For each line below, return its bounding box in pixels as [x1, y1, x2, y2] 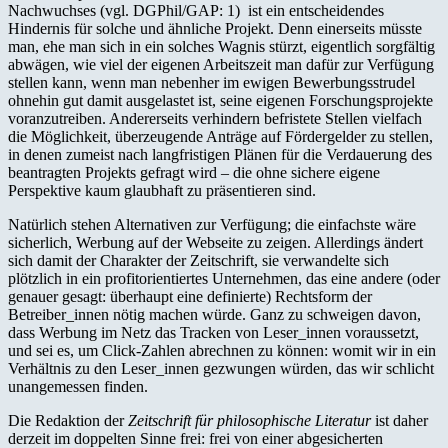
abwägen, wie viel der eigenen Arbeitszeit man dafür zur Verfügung [8, 55, 434, 73]
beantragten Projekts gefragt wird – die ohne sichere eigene [8, 163, 380, 181]
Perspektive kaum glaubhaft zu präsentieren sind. [8, 181, 316, 199]
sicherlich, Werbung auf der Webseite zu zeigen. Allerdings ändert [8, 233, 423, 251]
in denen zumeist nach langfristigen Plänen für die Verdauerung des [8, 145, 432, 163]
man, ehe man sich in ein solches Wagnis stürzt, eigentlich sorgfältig [8, 37, 435, 55]
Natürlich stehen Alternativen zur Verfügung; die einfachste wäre [8, 215, 416, 233]
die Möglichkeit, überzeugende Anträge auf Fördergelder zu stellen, [8, 127, 433, 145]
